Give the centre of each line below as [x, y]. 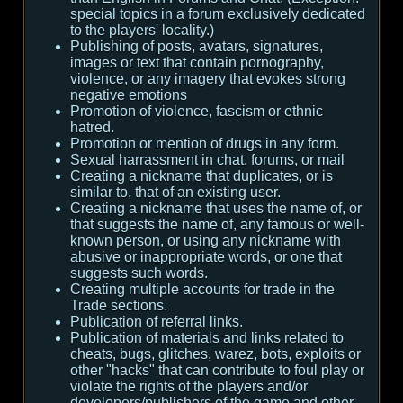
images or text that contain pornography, [197, 63]
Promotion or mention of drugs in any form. [205, 143]
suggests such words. [139, 273]
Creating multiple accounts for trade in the [202, 289]
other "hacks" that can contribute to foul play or [217, 370]
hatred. [92, 127]
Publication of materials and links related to [207, 338]
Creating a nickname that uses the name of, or [216, 208]
